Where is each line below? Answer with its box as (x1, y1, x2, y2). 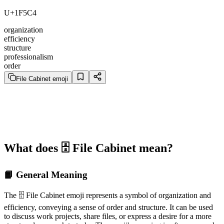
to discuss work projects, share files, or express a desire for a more (4, 212, 211, 221)
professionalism (4, 52, 53, 61)
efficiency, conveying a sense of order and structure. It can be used (4, 203, 213, 212)
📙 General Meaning (4, 169, 87, 180)
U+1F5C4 (4, 8, 36, 17)
